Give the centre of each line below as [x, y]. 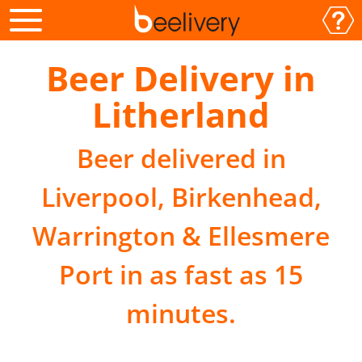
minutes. [181, 313]
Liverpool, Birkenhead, [181, 197]
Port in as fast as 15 [181, 274]
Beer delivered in [181, 158]
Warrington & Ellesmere [181, 236]
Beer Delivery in [181, 78]
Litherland [181, 114]
